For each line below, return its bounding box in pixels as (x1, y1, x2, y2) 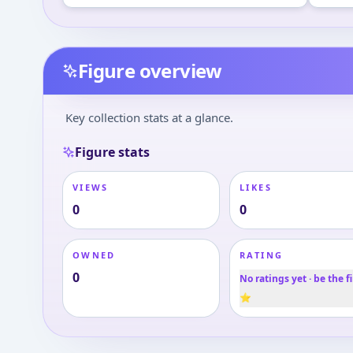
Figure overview (77, 58, 222, 84)
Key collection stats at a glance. (65, 110, 233, 125)
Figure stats (74, 143, 150, 161)
